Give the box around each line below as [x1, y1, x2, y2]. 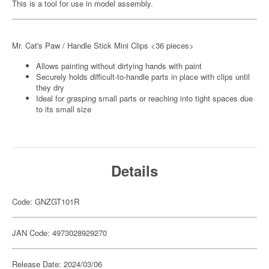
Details [111, 160, 158, 181]
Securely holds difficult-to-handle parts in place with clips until [36, 71, 250, 82]
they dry [36, 82, 64, 93]
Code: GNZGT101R [12, 196, 79, 207]
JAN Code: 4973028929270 [12, 227, 107, 238]
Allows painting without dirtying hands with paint [36, 60, 202, 71]
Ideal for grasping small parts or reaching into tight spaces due [36, 92, 253, 104]
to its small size [36, 103, 91, 115]
